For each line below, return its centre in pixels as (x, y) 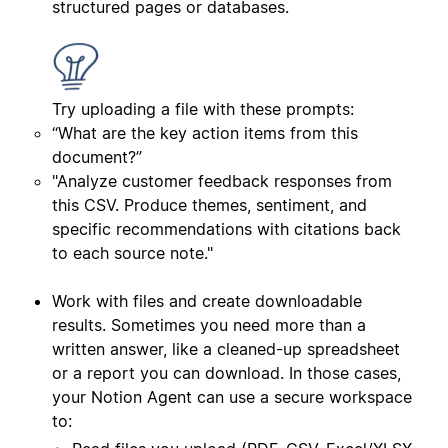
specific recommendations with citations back (226, 229)
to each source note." (132, 253)
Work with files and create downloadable (207, 301)
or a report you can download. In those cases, (226, 373)
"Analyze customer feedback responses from (222, 181)
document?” (97, 157)
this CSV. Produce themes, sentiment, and (209, 205)
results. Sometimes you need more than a (209, 325)
